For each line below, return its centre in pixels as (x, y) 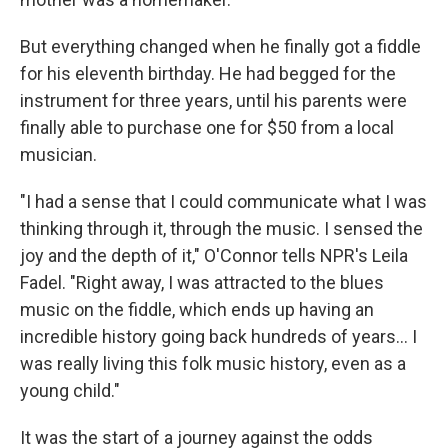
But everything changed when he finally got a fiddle (220, 46)
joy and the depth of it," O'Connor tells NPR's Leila (214, 255)
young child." (70, 390)
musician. (58, 154)
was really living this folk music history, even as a (213, 363)
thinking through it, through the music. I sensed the (221, 228)
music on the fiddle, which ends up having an (197, 309)
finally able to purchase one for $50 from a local (207, 127)
